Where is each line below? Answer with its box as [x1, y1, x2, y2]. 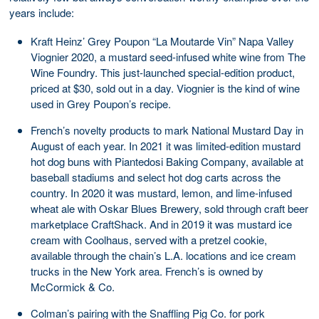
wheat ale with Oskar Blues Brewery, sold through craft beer [31, 200, 308, 216]
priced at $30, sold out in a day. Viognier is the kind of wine [31, 80, 300, 95]
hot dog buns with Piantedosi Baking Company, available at [31, 153, 303, 169]
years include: [9, 4, 74, 20]
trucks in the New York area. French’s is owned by [31, 263, 263, 278]
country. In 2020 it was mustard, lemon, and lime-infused [31, 184, 292, 200]
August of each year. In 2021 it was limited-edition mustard [31, 137, 300, 153]
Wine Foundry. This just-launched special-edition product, [31, 64, 295, 80]
